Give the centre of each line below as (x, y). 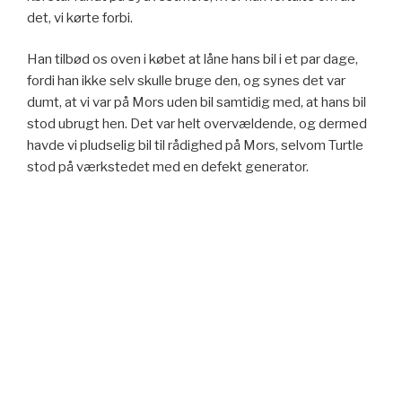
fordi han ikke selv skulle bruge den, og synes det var (186, 81)
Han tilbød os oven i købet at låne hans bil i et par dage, (192, 60)
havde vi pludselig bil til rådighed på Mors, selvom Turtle (195, 146)
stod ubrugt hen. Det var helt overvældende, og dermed (197, 124)
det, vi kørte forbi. (80, 17)
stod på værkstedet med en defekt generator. (168, 167)
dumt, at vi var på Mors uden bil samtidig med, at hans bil (197, 103)
